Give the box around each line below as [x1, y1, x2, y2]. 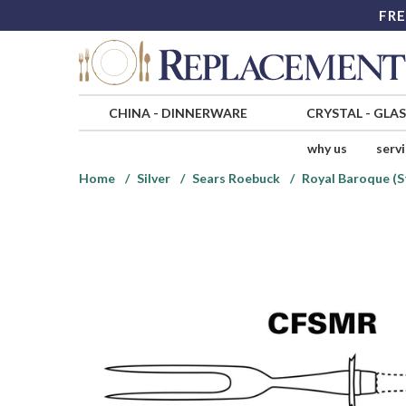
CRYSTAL [305, 105, 362, 121]
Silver [137, 170, 170, 187]
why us [306, 140, 347, 157]
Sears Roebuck [192, 170, 280, 187]
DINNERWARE [160, 105, 247, 121]
